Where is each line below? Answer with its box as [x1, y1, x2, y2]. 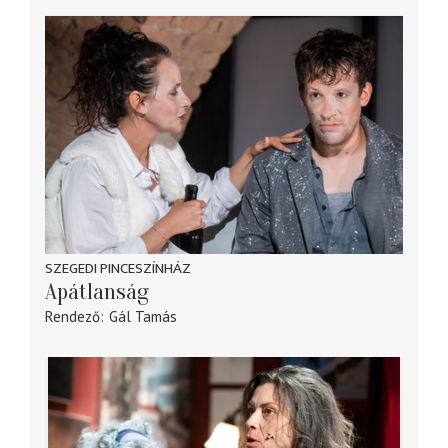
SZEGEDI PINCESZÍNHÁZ [45, 256, 191, 282]
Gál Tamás [108, 307, 177, 327]
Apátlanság [45, 279, 149, 306]
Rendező [45, 307, 100, 327]
